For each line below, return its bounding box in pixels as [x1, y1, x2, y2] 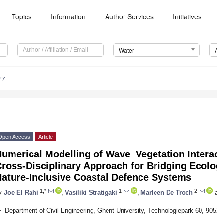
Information [51, 12, 86, 21]
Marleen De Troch [140, 188, 193, 196]
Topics [12, 12, 32, 21]
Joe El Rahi [4, 188, 38, 196]
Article [38, 134, 53, 140]
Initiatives [173, 12, 202, 21]
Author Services [105, 12, 154, 21]
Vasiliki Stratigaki [65, 188, 117, 196]
